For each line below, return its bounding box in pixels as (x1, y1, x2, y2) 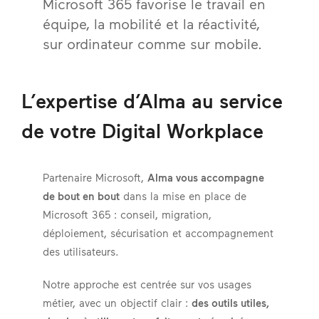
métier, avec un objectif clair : (43, 296, 192, 309)
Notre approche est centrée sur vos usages (43, 278, 251, 291)
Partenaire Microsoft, (43, 171, 147, 184)
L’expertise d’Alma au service (21, 88, 283, 113)
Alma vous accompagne (147, 171, 264, 184)
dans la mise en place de (120, 189, 246, 202)
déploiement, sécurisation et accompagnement (43, 226, 273, 239)
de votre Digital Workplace (21, 118, 263, 142)
